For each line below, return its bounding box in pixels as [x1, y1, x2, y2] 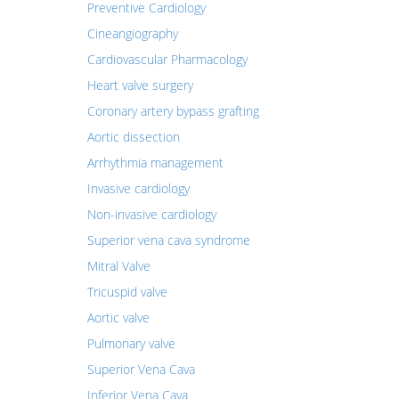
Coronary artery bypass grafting [86, 102, 259, 119]
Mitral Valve [86, 257, 151, 274]
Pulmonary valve [86, 335, 175, 352]
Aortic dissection [86, 128, 180, 145]
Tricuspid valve [86, 283, 167, 300]
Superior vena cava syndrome [86, 232, 250, 248]
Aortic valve [86, 309, 150, 326]
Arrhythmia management [86, 154, 224, 171]
